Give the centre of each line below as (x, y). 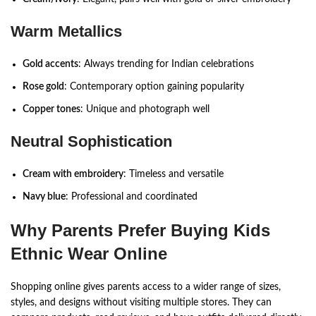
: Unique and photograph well (145, 109)
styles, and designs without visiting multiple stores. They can (141, 302)
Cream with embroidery (73, 174)
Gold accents (50, 64)
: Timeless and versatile (174, 174)
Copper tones (51, 109)
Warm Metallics (66, 31)
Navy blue (44, 196)
